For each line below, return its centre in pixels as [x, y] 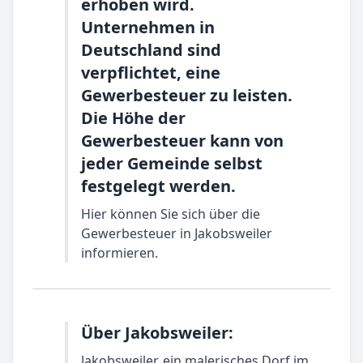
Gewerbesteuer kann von [182, 141]
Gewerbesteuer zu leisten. [187, 95]
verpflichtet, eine [151, 73]
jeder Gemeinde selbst [172, 163]
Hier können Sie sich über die [171, 214]
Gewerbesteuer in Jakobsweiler [177, 233]
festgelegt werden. [158, 186]
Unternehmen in [148, 27]
